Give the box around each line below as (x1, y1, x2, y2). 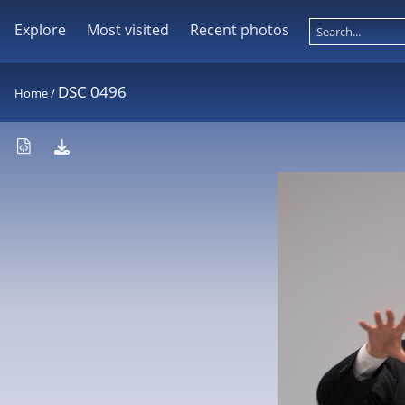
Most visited (86, 20, 169, 40)
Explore (14, 20, 66, 40)
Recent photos (189, 20, 289, 40)
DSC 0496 (58, 81, 127, 102)
